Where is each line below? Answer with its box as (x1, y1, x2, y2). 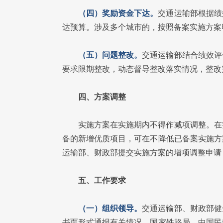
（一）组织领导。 (78, 204, 142, 213)
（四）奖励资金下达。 (78, 9, 158, 17)
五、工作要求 (78, 176, 126, 185)
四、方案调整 (78, 93, 126, 101)
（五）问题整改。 (78, 51, 142, 59)
